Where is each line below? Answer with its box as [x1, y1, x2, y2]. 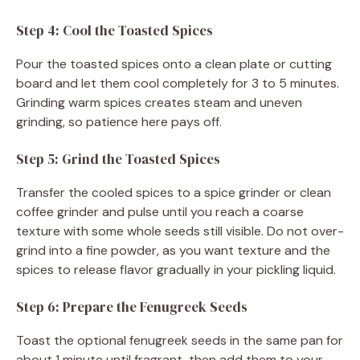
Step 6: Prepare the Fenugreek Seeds [16, 297, 247, 317]
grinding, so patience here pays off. [16, 112, 222, 130]
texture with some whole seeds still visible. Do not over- [16, 222, 344, 239]
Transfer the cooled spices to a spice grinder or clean [16, 183, 331, 201]
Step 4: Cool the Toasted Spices [16, 20, 213, 40]
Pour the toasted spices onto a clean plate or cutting [16, 55, 332, 72]
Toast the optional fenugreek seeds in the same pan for [16, 331, 343, 349]
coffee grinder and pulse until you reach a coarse [16, 202, 304, 220]
